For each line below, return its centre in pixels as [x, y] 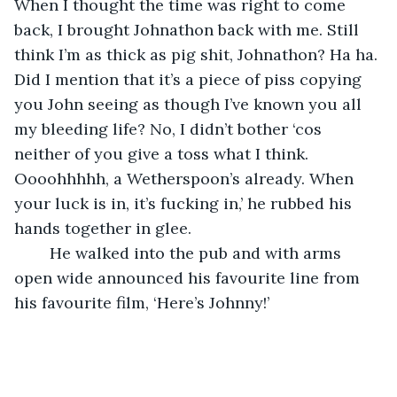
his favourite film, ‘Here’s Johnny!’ [142, 302]
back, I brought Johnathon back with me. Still [189, 29]
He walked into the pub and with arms [41, 253]
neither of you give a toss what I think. [163, 153]
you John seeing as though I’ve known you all [190, 104]
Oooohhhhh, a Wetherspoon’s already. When [186, 178]
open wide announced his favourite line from [189, 277]
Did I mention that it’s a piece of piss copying [190, 79]
